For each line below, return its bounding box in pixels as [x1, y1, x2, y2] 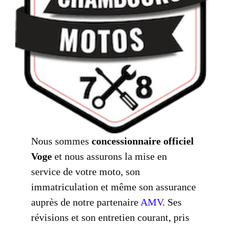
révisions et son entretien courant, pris [31, 211, 190, 223]
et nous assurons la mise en [52, 150, 167, 162]
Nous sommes [31, 135, 92, 147]
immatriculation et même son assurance [31, 181, 196, 192]
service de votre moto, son [31, 165, 140, 177]
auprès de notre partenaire [31, 196, 141, 208]
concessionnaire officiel [92, 135, 194, 147]
